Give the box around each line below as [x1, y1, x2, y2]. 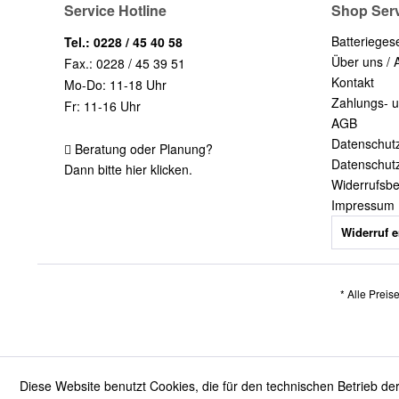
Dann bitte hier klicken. [64, 159, 192, 178]
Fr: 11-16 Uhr [64, 96, 141, 115]
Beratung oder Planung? [71, 139, 213, 158]
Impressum [331, 195, 395, 214]
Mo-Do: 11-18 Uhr [64, 75, 167, 94]
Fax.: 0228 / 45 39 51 [64, 53, 185, 72]
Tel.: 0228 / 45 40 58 [64, 32, 183, 51]
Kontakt [331, 72, 374, 91]
